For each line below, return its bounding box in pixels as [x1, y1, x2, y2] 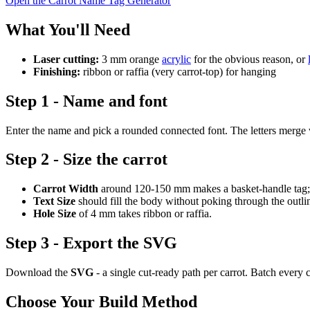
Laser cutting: [33, 53, 99, 65]
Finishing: [33, 65, 80, 77]
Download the [6, 266, 71, 279]
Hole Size [33, 208, 76, 220]
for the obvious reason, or [191, 53, 308, 65]
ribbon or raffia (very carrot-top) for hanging [80, 65, 276, 77]
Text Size [33, 195, 75, 208]
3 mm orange [99, 53, 162, 65]
